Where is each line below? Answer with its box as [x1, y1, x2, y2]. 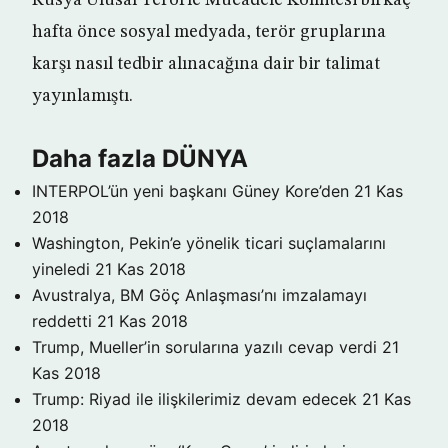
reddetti [32, 311, 92, 332]
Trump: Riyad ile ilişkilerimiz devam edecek [32, 389, 357, 410]
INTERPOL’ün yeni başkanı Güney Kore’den [32, 181, 349, 202]
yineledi [32, 259, 90, 280]
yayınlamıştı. [32, 87, 133, 106]
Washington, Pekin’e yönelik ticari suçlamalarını [32, 233, 386, 254]
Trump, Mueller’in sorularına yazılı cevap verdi [32, 337, 377, 358]
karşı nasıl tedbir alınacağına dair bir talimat [32, 55, 380, 74]
